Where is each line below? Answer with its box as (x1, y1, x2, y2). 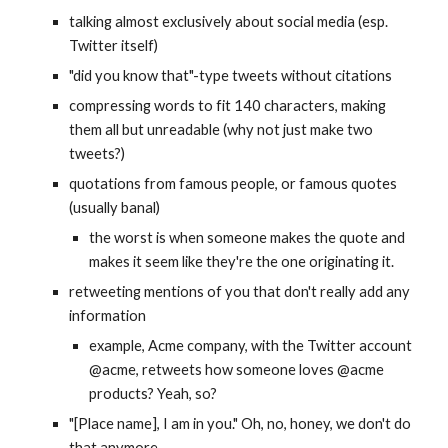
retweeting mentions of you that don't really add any (69, 283, 411, 300)
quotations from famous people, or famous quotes (69, 175, 398, 192)
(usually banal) (69, 199, 161, 216)
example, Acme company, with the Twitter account (89, 337, 413, 354)
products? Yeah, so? (89, 385, 218, 402)
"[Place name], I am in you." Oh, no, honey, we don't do (69, 415, 412, 432)
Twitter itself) (69, 37, 159, 54)
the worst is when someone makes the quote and (89, 229, 406, 246)
